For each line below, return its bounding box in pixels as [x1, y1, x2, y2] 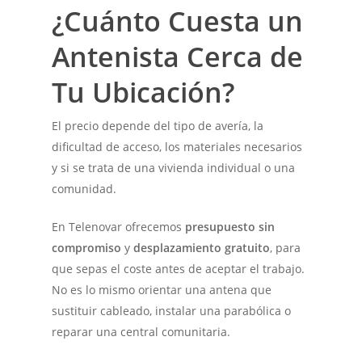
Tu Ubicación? [52, 73, 235, 111]
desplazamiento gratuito [133, 239, 271, 255]
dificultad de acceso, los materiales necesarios [52, 138, 303, 154]
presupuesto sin [185, 218, 276, 234]
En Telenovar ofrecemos [52, 218, 186, 234]
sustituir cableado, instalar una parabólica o [52, 302, 292, 318]
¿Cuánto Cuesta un [52, 2, 304, 40]
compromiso [52, 239, 122, 255]
